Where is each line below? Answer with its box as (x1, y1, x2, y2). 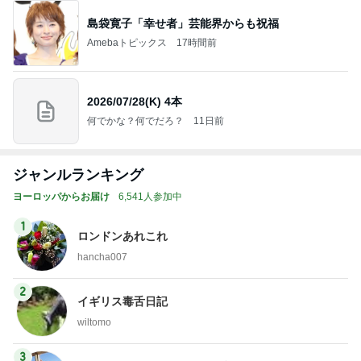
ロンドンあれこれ (77, 229, 168, 243)
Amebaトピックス (87, 36, 167, 48)
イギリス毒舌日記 (77, 294, 168, 308)
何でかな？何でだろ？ (87, 114, 184, 127)
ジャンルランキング (13, 167, 143, 183)
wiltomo (77, 316, 111, 328)
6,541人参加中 (118, 191, 182, 202)
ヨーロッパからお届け (13, 191, 110, 202)
